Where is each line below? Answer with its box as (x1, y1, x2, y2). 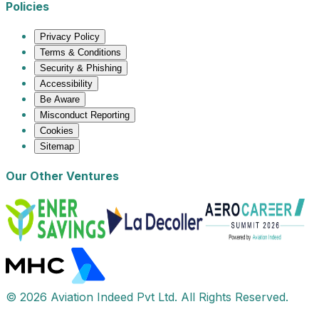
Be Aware (40, 94, 80, 105)
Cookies (40, 125, 73, 137)
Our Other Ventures (6, 169, 119, 184)
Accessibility (40, 78, 93, 90)
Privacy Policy (40, 31, 100, 43)
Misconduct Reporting (40, 110, 130, 121)
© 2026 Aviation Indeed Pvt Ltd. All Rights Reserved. (6, 289, 288, 304)
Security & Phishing (40, 63, 122, 74)
